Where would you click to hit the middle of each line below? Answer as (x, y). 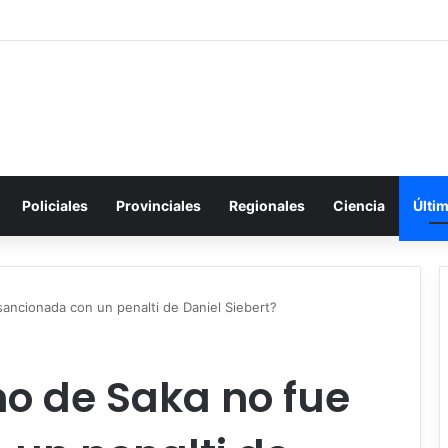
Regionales (267, 205)
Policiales (55, 205)
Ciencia (359, 205)
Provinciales (158, 205)
